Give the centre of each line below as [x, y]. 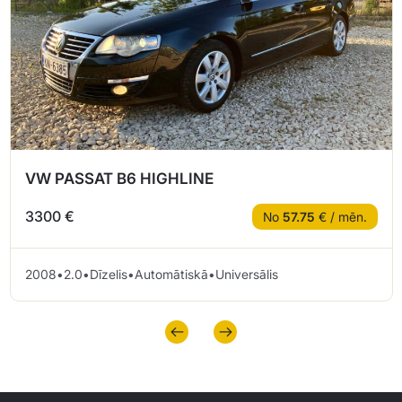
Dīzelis [109, 274]
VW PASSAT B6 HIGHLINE [119, 178]
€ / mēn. [341, 216]
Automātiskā [171, 274]
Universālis [247, 274]
